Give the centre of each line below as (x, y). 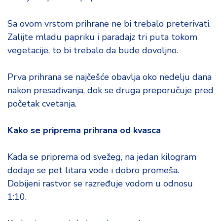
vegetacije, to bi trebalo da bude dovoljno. (93, 50)
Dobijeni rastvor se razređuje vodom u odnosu (100, 184)
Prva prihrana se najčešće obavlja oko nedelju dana (110, 77)
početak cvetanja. (42, 104)
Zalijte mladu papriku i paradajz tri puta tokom (102, 37)
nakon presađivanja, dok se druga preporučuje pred (110, 90)
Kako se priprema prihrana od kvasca (84, 130)
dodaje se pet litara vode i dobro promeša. (93, 170)
